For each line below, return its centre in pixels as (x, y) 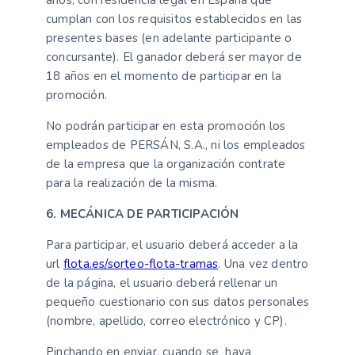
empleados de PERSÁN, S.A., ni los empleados (176, 145)
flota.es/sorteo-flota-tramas (141, 264)
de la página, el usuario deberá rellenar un (162, 283)
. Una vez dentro (263, 264)
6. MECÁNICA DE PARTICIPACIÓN (143, 214)
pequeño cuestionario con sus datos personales (178, 302)
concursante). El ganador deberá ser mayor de (174, 57)
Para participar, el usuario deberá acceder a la (172, 245)
